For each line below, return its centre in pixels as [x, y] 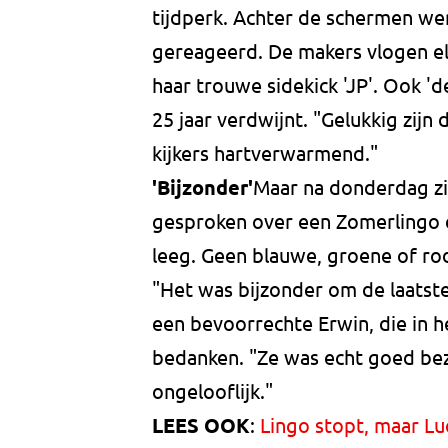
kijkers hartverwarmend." [265, 153]
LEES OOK [201, 425]
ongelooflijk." [212, 391]
